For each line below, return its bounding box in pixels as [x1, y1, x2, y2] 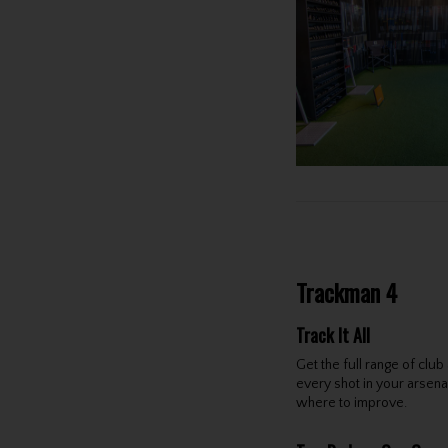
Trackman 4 [295, 274, 397, 311]
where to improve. [295, 395, 407, 412]
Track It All [295, 322, 370, 349]
